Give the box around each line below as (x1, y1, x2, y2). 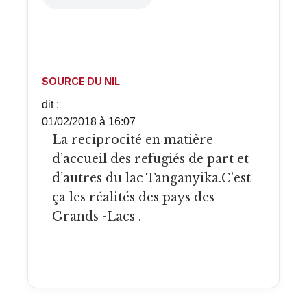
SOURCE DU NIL (42, 75, 120, 88)
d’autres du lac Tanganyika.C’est (52, 171, 251, 186)
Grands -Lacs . (52, 209, 141, 225)
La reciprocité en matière (52, 132, 61, 148)
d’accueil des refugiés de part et (52, 151, 249, 167)
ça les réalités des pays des (52, 190, 214, 206)
